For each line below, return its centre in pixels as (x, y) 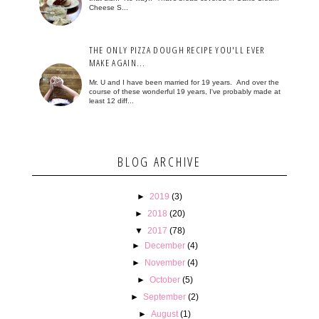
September (165, 297)
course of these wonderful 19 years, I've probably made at (184, 92)
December (164, 245)
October (164, 279)
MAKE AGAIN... (117, 62)
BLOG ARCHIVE (159, 161)
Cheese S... (108, 8)
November (164, 262)
